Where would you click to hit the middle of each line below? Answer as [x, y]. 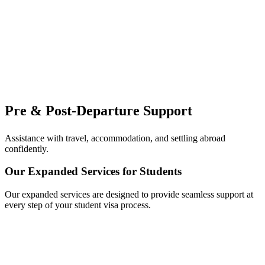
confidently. [27, 148]
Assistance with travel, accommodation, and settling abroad [115, 138]
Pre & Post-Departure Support [98, 110]
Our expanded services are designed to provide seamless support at [129, 195]
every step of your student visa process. [78, 205]
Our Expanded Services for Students [93, 172]
